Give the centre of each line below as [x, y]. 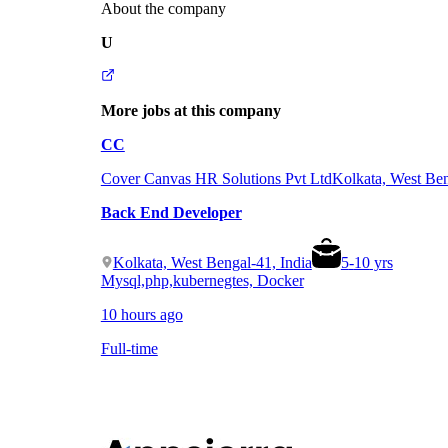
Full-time [129, 348]
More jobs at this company [190, 110]
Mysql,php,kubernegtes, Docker [202, 280]
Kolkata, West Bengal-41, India [212, 262]
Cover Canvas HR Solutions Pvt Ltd [216, 178]
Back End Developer [171, 212]
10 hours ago [141, 314]
